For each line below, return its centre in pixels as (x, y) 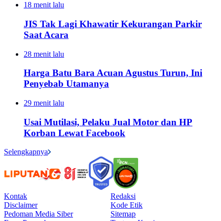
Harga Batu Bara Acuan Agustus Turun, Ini (113, 73)
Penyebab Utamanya (66, 84)
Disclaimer (21, 205)
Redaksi (123, 196)
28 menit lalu (44, 54)
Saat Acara (46, 35)
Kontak (16, 196)
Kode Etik (127, 205)
